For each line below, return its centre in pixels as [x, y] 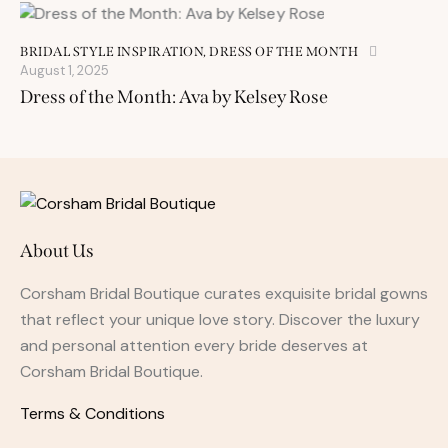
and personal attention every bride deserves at [194, 346]
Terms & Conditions [92, 414]
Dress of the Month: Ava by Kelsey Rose [174, 97]
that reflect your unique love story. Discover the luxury [220, 320]
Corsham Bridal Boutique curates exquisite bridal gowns [224, 294]
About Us [57, 251]
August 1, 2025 [64, 71]
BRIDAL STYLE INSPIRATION [111, 52]
